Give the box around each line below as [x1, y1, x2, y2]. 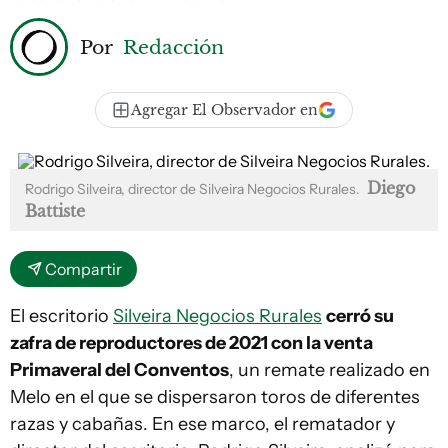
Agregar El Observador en [131, 101, 318, 119]
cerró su [326, 305, 394, 327]
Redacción [123, 34, 224, 59]
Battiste [25, 201, 85, 221]
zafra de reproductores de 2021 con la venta [10, 332, 373, 354]
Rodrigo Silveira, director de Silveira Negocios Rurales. [25, 180, 363, 198]
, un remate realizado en [229, 359, 430, 381]
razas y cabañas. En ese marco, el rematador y [10, 413, 395, 435]
